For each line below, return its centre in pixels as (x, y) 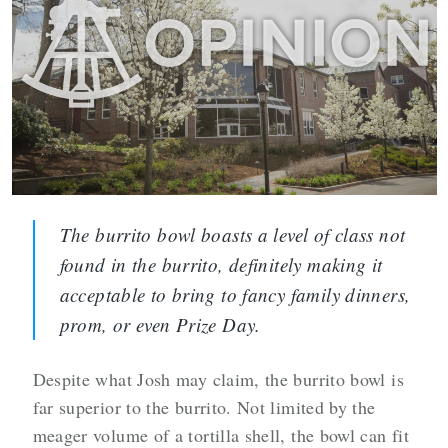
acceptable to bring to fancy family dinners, (235, 295)
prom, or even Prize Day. (160, 325)
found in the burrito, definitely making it (221, 265)
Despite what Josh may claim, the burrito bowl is (218, 379)
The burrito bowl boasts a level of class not (232, 235)
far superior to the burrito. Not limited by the (204, 407)
